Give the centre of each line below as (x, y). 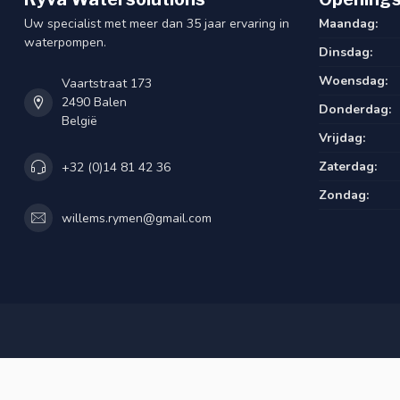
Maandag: (348, 24)
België (79, 121)
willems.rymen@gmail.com (137, 218)
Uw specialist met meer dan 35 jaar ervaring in (157, 24)
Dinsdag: (346, 53)
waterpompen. (65, 43)
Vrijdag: (342, 138)
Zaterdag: (348, 167)
